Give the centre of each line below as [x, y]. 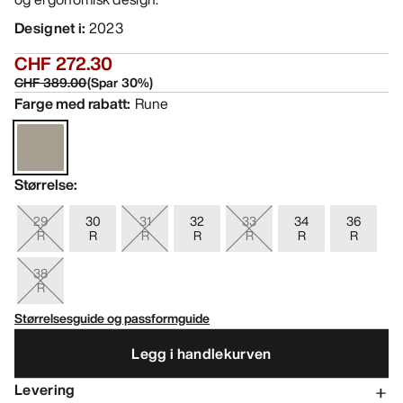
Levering [45, 390]
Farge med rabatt [71, 104]
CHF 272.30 [64, 64]
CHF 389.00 [51, 83]
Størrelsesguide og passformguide [112, 318]
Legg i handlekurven [201, 353]
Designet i [49, 28]
